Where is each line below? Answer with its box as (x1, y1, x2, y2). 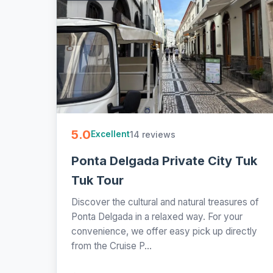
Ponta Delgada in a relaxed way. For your (71, 210, 243, 222)
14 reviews (130, 129, 175, 140)
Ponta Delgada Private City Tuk (71, 153, 257, 168)
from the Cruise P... (71, 239, 152, 252)
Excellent (91, 129, 130, 140)
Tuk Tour (71, 172, 124, 188)
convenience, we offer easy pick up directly (71, 225, 257, 237)
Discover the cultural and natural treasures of (71, 196, 259, 208)
